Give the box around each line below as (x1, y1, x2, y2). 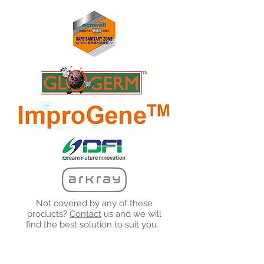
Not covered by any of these (36, 198, 153, 209)
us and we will (101, 209, 161, 219)
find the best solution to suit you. (25, 219, 163, 230)
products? (27, 209, 70, 219)
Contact (70, 209, 101, 219)
